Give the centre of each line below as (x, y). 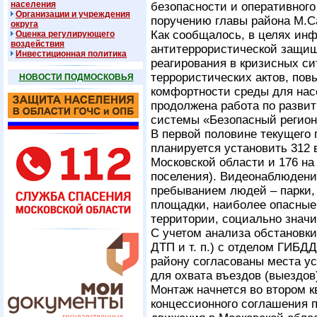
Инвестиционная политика (71, 54)
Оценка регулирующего (65, 34)
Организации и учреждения (73, 14)
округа (24, 24)
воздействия (38, 44)
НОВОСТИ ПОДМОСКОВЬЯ (76, 77)
